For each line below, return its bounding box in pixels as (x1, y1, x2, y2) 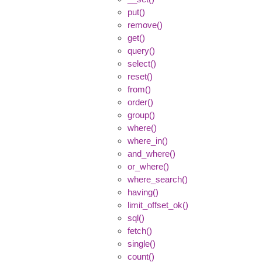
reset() (127, 71, 153, 81)
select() (127, 58, 156, 68)
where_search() (127, 174, 188, 184)
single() (127, 238, 156, 249)
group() (127, 109, 155, 120)
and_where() (127, 148, 175, 158)
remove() (127, 19, 163, 30)
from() (127, 84, 151, 94)
